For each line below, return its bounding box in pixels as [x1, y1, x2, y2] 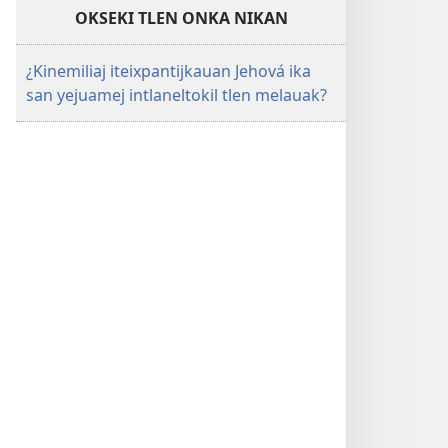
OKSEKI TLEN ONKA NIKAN [74, 7, 288, 29]
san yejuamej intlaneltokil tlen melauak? [26, 84, 327, 106]
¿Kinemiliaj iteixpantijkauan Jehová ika [26, 60, 311, 82]
